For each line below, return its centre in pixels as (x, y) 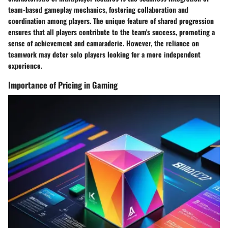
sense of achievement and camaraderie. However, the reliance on (104, 43)
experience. (25, 66)
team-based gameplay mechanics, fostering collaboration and (98, 10)
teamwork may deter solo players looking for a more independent (104, 54)
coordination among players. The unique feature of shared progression (111, 21)
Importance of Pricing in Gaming (63, 85)
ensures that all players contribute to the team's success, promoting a (111, 32)
